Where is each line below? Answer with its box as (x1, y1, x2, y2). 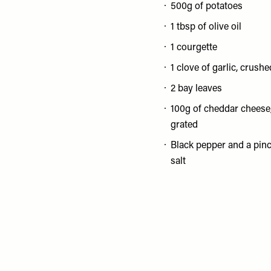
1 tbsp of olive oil (171, 22, 241, 32)
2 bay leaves (171, 84, 222, 94)
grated (171, 120, 198, 130)
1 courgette (171, 43, 217, 53)
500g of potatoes (171, 2, 243, 11)
